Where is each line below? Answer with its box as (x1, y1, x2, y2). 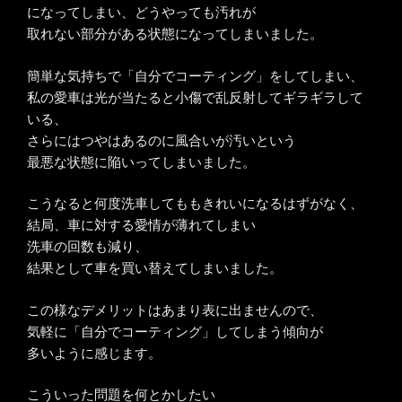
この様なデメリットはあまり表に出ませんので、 (27, 301, 323, 318)
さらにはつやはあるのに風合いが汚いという (27, 132, 296, 148)
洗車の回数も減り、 (27, 239, 148, 255)
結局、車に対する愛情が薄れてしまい (27, 217, 256, 233)
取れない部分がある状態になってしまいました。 (27, 26, 323, 42)
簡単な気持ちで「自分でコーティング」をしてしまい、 (27, 67, 363, 83)
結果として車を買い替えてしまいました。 (27, 260, 283, 276)
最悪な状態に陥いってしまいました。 (27, 153, 256, 170)
